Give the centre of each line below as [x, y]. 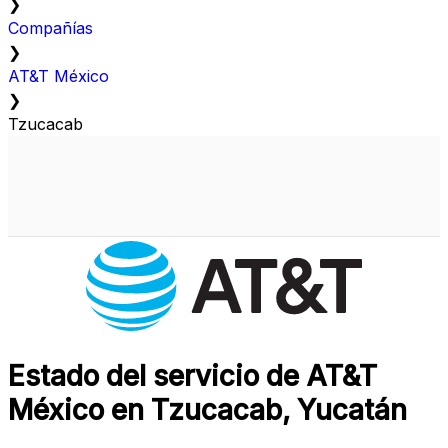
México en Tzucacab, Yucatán [207, 410]
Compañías [50, 28]
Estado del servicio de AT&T [192, 376]
